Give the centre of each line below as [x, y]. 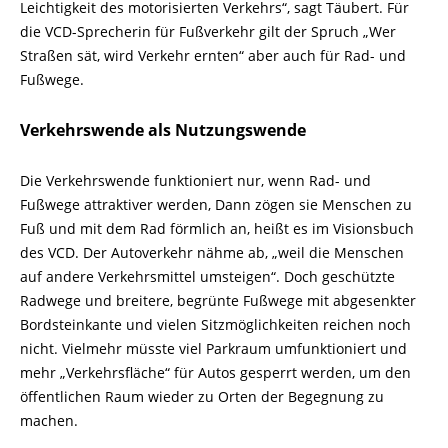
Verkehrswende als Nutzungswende [163, 130]
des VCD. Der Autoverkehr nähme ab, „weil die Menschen [212, 252]
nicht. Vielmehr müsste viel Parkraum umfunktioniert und [213, 348]
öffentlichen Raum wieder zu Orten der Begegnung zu [202, 396]
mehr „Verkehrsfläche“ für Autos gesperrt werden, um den [215, 372]
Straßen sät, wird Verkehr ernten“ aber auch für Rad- [197, 55]
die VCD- [48, 31]
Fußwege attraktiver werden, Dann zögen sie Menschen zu [216, 204]
